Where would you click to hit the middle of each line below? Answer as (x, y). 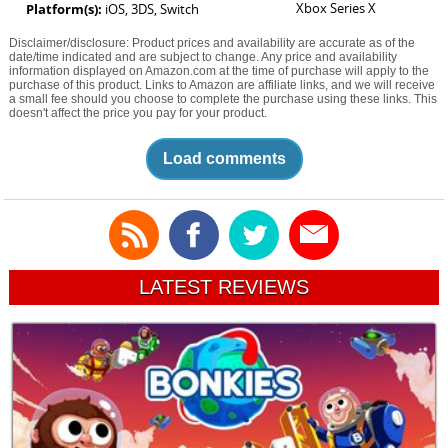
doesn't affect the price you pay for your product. (137, 112)
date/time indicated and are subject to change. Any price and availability (202, 56)
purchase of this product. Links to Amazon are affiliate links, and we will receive (221, 84)
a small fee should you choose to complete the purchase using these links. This (222, 98)
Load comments (224, 158)
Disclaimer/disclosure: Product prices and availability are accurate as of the (211, 42)
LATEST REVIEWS (224, 286)
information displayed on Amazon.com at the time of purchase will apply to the (218, 70)
